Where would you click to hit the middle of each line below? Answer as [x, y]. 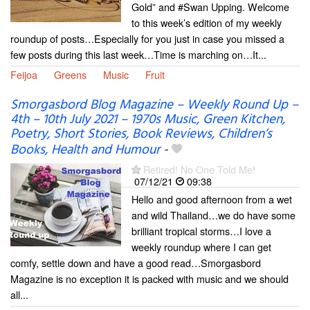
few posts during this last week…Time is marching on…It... [138, 54]
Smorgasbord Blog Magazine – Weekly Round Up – [154, 105]
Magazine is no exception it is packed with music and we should [149, 278]
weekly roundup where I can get [201, 246]
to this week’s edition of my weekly [207, 22]
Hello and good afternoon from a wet [212, 199]
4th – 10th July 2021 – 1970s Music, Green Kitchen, [148, 119]
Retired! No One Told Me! [199, 169]
